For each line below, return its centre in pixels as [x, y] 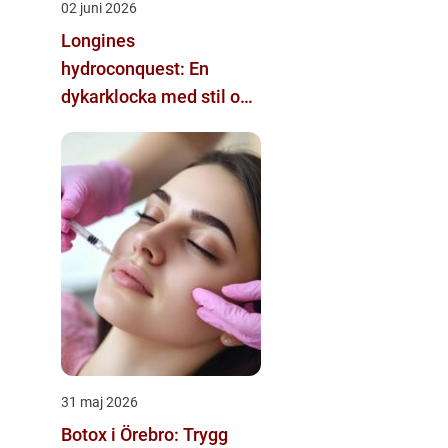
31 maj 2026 [99, 401]
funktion [94, 124]
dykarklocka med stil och [160, 96]
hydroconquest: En [135, 68]
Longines [98, 40]
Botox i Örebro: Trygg [144, 434]
